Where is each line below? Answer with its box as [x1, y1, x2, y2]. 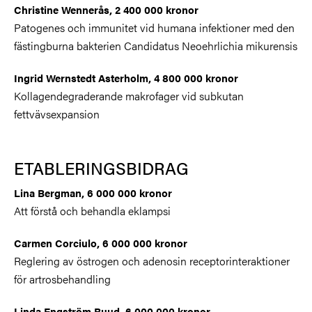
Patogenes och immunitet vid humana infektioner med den [14, 19, 295, 36]
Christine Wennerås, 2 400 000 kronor [14, 1, 198, 17]
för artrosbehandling [14, 270, 111, 287]
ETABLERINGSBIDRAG [14, 155, 189, 180]
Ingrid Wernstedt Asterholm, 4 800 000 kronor [14, 70, 238, 85]
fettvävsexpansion [14, 105, 100, 122]
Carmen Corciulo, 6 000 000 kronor [14, 235, 187, 250]
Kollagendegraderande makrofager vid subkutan [14, 87, 244, 104]
